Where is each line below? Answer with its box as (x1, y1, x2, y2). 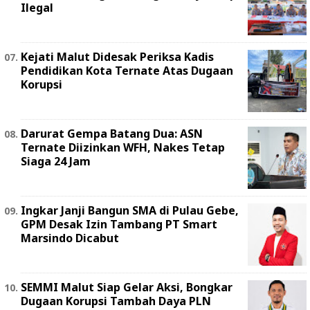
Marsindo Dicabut (21, 230, 119, 246)
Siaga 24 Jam (21, 154, 91, 170)
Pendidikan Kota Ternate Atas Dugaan (21, 63, 233, 79)
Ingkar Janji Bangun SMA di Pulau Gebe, (21, 203, 239, 219)
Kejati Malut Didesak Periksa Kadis (21, 49, 214, 65)
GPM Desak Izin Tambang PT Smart (21, 217, 217, 232)
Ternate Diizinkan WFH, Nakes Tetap (21, 140, 225, 156)
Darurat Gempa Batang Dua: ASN (21, 126, 203, 142)
